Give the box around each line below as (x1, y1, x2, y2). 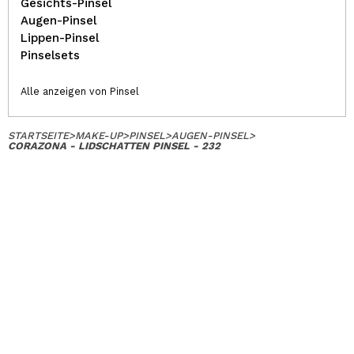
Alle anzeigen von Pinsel (21, 85, 139, 97)
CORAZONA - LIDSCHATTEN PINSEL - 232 (8, 140, 220, 152)
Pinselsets (21, 48, 80, 62)
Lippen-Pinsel (21, 31, 99, 45)
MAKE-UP (75, 130, 122, 141)
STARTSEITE (8, 130, 69, 141)
